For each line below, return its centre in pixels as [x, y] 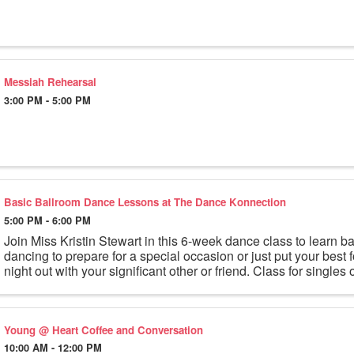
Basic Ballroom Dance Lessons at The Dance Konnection [145, 201]
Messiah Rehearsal [50, 82]
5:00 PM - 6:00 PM [47, 220]
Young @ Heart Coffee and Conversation [103, 330]
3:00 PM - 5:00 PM [47, 100]
